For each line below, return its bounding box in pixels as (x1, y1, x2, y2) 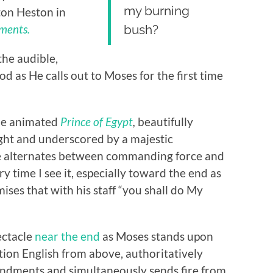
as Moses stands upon (100, 229, 213, 243)
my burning (124, 2, 190, 18)
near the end (35, 229, 100, 243)
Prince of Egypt (60, 114, 133, 129)
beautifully (135, 114, 193, 129)
